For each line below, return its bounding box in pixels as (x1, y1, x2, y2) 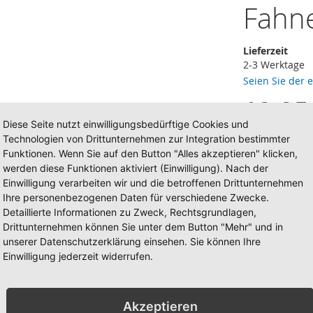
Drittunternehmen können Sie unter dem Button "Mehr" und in (3, 221, 283, 233)
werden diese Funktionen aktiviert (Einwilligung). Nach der (3, 162, 268, 174)
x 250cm (243, 221, 303, 243)
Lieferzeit (243, 43, 288, 57)
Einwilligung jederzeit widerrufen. (3, 250, 153, 262)
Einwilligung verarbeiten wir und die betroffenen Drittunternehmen (3, 177, 303, 189)
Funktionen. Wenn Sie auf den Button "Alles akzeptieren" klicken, (3, 147, 298, 159)
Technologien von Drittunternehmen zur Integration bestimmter (3, 133, 290, 145)
